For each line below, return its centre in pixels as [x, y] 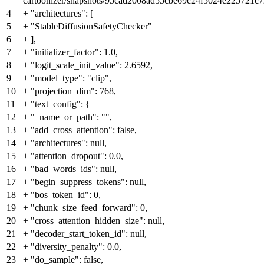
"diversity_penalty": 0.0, [76, 247]
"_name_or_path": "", [71, 117]
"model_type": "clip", [71, 78]
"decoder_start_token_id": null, [89, 234]
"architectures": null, [69, 143]
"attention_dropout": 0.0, [77, 156]
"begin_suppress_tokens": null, [88, 182]
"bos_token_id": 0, [66, 195]
